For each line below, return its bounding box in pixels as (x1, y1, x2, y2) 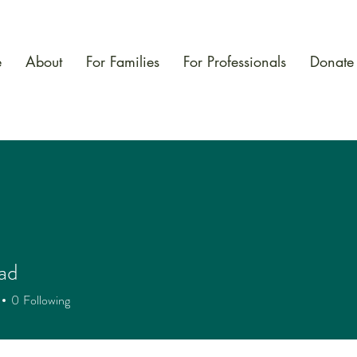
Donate (310, 52, 354, 71)
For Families (86, 52, 159, 71)
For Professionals (183, 52, 286, 71)
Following (23, 291, 70, 309)
